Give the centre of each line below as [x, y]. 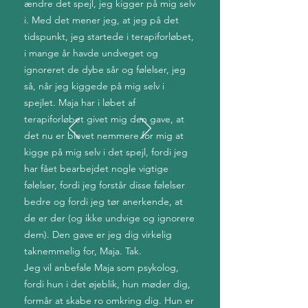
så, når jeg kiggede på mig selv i [94, 86]
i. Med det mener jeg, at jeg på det [101, 20]
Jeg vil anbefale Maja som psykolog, [101, 267]
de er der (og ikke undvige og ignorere [109, 218]
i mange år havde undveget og [91, 53]
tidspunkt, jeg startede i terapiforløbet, [109, 36]
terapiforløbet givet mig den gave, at [104, 119]
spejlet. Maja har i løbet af [80, 102]
